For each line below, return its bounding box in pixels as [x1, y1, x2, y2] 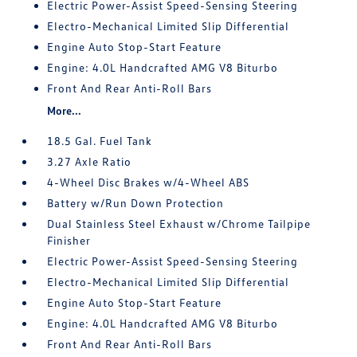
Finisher [47, 233, 92, 248]
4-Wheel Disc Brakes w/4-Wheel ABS [47, 175, 250, 190]
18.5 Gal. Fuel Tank [47, 134, 153, 148]
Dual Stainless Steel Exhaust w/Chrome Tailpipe [47, 217, 312, 231]
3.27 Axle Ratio [47, 155, 132, 169]
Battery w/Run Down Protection [47, 196, 225, 210]
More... [47, 104, 82, 118]
